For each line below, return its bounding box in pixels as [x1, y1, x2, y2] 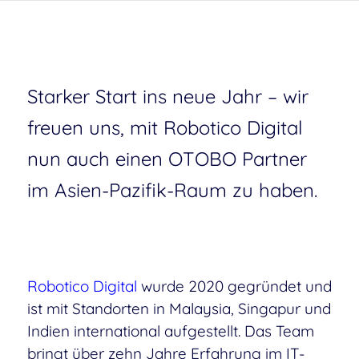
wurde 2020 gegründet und [136, 276, 332, 296]
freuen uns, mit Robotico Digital [26, 115, 303, 139]
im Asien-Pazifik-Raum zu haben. [26, 178, 317, 202]
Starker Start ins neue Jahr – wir [26, 84, 309, 108]
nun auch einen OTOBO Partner [26, 147, 307, 171]
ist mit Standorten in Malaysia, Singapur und [26, 299, 331, 319]
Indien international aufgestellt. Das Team [26, 321, 314, 341]
